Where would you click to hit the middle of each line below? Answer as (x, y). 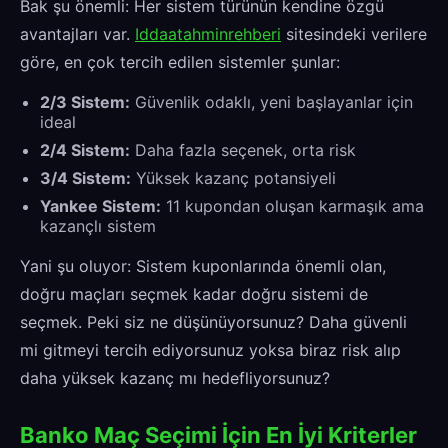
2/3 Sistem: (85, 102)
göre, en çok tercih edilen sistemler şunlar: (180, 62)
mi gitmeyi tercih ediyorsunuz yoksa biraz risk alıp (210, 350)
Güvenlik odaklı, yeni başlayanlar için (271, 102)
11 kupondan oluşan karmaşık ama (292, 206)
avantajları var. (77, 34)
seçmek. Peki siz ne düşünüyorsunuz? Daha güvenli (213, 322)
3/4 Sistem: (85, 178)
